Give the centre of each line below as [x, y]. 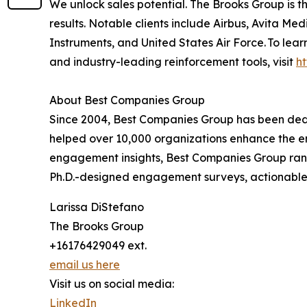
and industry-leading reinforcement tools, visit [173, 62]
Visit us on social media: [112, 284]
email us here [85, 265]
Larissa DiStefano [97, 207]
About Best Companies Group [127, 100]
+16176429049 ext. [98, 246]
